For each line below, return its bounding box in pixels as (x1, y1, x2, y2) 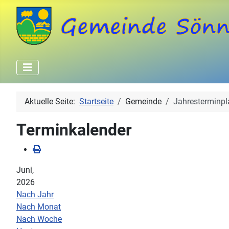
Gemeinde (125, 97, 162, 106)
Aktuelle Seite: (25, 97, 79, 106)
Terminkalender (16, 120, 132, 140)
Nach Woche (16, 214, 62, 224)
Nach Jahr (16, 190, 54, 199)
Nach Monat (16, 202, 61, 212)
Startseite (79, 97, 113, 106)
